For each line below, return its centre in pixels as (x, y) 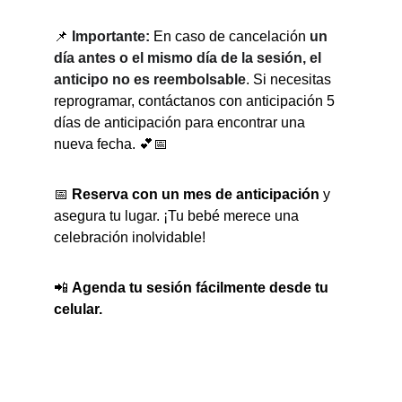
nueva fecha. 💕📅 (111, 144)
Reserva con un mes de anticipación (196, 194)
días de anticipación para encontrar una (181, 122)
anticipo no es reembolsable (150, 79)
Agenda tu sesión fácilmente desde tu (202, 288)
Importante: (111, 36)
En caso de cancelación (230, 36)
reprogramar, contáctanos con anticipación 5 (196, 101)
